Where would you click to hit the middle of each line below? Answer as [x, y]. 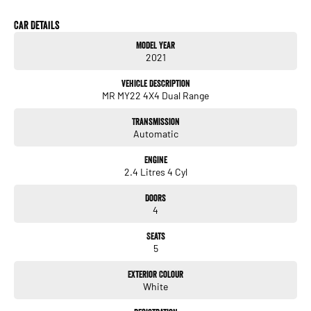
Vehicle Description [155, 83]
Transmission [155, 121]
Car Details [37, 25]
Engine [155, 159]
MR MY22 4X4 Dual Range [155, 95]
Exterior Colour [155, 274]
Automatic [155, 133]
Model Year [155, 45]
